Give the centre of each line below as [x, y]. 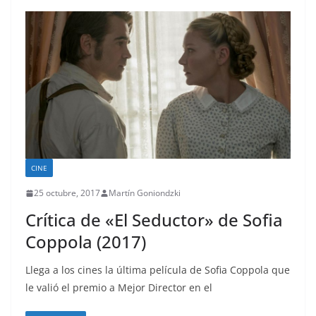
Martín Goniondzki [145, 193]
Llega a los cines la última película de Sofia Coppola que [158, 270]
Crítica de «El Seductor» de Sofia [154, 220]
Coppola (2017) [86, 242]
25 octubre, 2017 [67, 193]
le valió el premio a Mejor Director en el [119, 288]
